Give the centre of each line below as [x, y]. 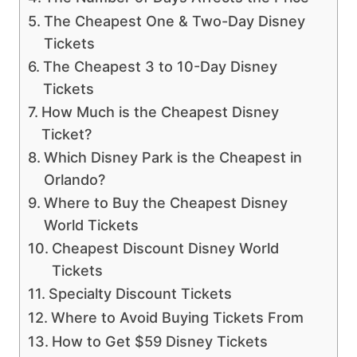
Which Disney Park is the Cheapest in [173, 158]
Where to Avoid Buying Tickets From [177, 318]
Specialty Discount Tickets [140, 294]
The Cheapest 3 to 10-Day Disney [160, 67]
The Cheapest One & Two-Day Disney [174, 22]
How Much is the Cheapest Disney [160, 112]
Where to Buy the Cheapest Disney [165, 203]
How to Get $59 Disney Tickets [159, 342]
